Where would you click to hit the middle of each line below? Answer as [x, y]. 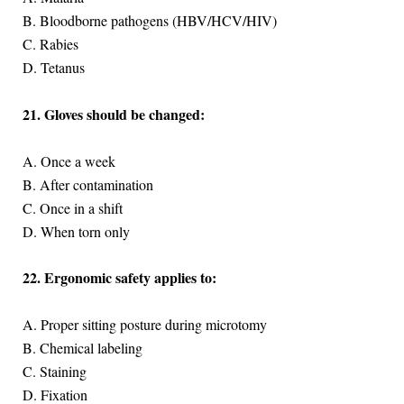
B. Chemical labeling [82, 347]
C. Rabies [50, 44]
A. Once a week [69, 161]
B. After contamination [87, 184]
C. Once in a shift [72, 207]
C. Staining [54, 371]
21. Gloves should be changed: [113, 115]
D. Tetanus [53, 68]
